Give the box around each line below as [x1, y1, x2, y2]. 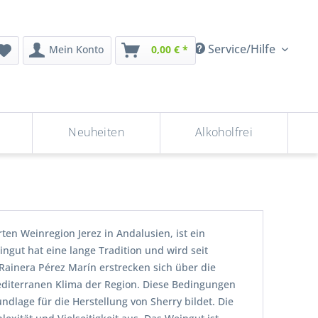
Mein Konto [49, 42, 104, 56]
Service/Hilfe [205, 41, 278, 57]
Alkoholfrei [194, 124, 253, 140]
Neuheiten [68, 124, 125, 140]
